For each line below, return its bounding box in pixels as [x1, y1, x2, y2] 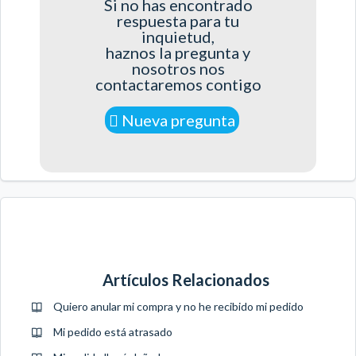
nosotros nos [131, 58, 225, 78]
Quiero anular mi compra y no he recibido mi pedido [53, 299, 304, 313]
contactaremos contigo [95, 74, 261, 94]
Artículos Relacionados [103, 269, 269, 289]
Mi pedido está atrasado [53, 324, 172, 339]
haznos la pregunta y [106, 42, 250, 62]
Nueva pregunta [118, 110, 235, 130]
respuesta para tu [117, 10, 239, 30]
